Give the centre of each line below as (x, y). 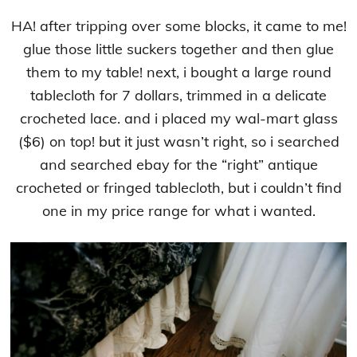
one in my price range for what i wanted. (178, 210)
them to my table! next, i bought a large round (178, 72)
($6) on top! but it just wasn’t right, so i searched (178, 141)
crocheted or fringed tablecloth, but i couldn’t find (178, 187)
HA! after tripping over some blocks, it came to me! (178, 25)
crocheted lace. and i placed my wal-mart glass (178, 118)
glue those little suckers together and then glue (178, 49)
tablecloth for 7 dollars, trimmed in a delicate (178, 95)
